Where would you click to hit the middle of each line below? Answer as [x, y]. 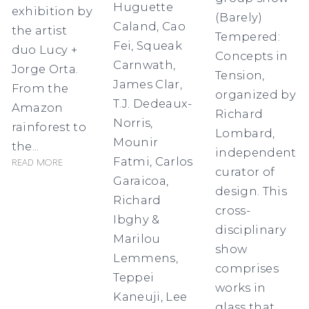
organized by [256, 95]
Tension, [240, 76]
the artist [39, 31]
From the [40, 89]
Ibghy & [137, 220]
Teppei [134, 278]
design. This [251, 191]
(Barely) [239, 18]
